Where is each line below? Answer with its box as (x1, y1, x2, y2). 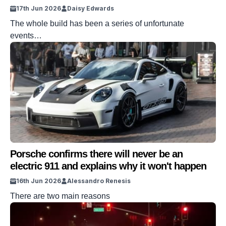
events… (10, 31, 42, 40)
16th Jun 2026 (16, 177, 61, 185)
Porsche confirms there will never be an (10, 148, 183, 159)
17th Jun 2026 (16, 5, 61, 12)
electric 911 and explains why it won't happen (10, 160, 206, 172)
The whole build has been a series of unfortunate (10, 19, 184, 28)
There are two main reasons (10, 192, 110, 200)
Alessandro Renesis (67, 177, 131, 185)
